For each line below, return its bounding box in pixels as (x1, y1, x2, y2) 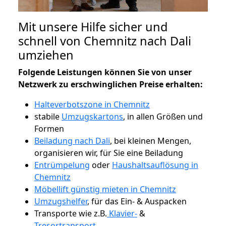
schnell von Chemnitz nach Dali (18, 32, 191, 49)
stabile (34, 110, 62, 122)
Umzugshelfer (34, 195, 87, 207)
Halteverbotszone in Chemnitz (34, 98, 150, 110)
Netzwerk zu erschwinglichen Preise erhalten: (18, 78, 203, 90)
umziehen (18, 46, 74, 63)
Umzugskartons (62, 110, 123, 122)
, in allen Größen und (123, 110, 203, 122)
